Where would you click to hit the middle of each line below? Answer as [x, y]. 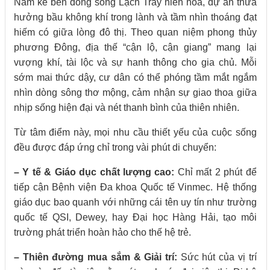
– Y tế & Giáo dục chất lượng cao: [94, 172]
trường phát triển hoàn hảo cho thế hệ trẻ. [102, 232]
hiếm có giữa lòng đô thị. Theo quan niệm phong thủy [135, 32]
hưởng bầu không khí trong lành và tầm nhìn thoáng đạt [135, 17]
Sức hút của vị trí [217, 257]
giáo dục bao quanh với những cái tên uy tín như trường [135, 202]
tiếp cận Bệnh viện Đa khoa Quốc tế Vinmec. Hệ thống [135, 187]
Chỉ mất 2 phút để [215, 172]
